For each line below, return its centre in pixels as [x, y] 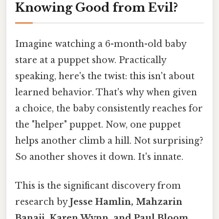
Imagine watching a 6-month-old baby [101, 44]
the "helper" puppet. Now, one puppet [98, 124]
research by [43, 202]
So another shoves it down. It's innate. [99, 157]
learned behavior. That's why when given [106, 92]
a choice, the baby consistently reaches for [109, 108]
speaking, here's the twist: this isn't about [105, 76]
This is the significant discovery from [98, 186]
